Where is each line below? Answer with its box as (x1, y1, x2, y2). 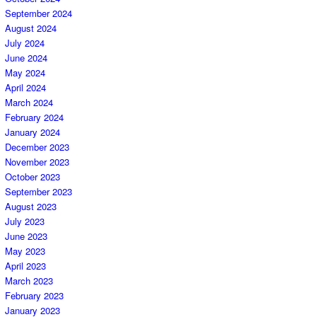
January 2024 (5, 125, 60, 139)
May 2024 (5, 66, 45, 80)
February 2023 (5, 289, 64, 303)
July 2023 (5, 214, 45, 229)
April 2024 (5, 81, 46, 95)
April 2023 (5, 259, 46, 273)
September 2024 (5, 6, 72, 21)
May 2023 (5, 244, 45, 258)
